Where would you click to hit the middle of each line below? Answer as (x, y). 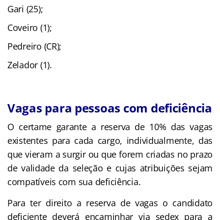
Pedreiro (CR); (35, 46)
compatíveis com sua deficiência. (74, 181)
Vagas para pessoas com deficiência (110, 108)
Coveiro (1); (30, 27)
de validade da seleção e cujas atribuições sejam (110, 168)
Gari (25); (25, 9)
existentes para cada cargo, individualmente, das (110, 140)
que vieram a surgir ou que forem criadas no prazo (110, 154)
